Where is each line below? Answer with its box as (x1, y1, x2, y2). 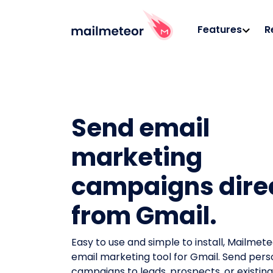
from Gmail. (71, 199, 217, 233)
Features (197, 23, 242, 37)
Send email (71, 111, 210, 145)
